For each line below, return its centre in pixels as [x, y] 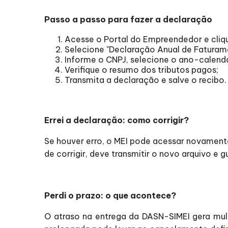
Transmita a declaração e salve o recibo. [146, 80]
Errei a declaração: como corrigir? [117, 120]
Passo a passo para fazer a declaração [128, 19]
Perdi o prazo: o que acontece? [110, 195]
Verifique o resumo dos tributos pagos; [141, 70]
